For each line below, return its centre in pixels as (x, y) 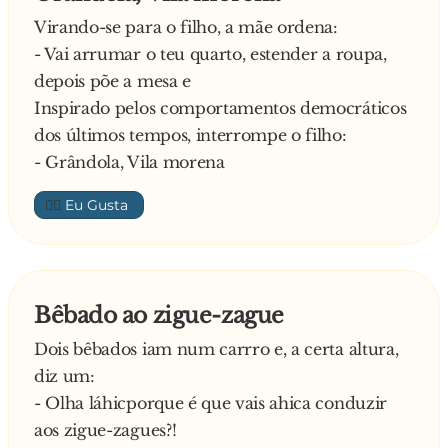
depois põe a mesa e (112, 81)
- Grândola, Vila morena (129, 162)
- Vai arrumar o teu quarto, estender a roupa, (210, 54)
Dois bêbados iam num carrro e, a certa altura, (216, 349)
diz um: (64, 376)
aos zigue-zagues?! (105, 430)
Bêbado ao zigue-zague (159, 315)
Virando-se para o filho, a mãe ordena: (186, 27)
